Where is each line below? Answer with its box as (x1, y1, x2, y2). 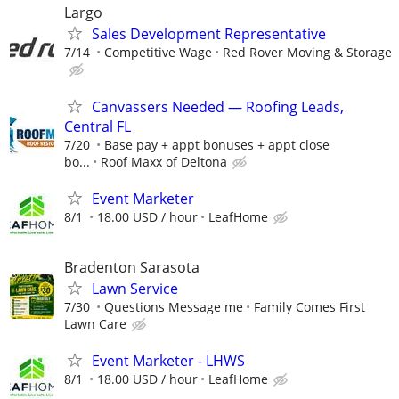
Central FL (64, 116, 131, 136)
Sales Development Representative (92, 24, 326, 45)
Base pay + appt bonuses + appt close (104, 135, 330, 153)
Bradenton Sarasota (64, 256, 199, 277)
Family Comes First (254, 297, 365, 315)
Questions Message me (104, 297, 243, 315)
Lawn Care (64, 314, 126, 332)
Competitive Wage (104, 44, 212, 61)
